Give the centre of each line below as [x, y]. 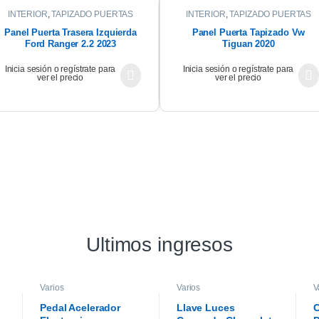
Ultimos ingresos [159, 245]
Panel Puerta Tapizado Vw [249, 33]
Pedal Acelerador [80, 308]
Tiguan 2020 [249, 44]
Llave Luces [205, 308]
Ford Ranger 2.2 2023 [70, 44]
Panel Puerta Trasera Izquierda [70, 33]
